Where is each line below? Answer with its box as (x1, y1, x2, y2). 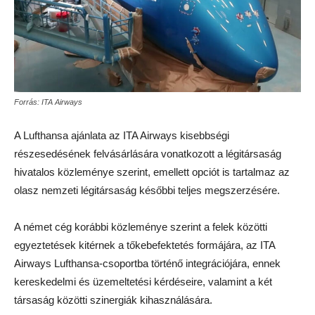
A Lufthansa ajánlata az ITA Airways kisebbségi (14, 129, 229, 141)
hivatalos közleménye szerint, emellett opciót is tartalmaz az (14, 166, 290, 178)
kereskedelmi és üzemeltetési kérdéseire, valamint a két (14, 276, 272, 288)
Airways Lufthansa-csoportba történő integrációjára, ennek (14, 257, 281, 269)
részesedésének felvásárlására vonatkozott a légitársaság (14, 148, 281, 160)
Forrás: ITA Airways (14, 98, 82, 106)
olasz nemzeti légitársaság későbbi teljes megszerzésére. (14, 184, 280, 196)
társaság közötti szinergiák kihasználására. (14, 294, 212, 306)
